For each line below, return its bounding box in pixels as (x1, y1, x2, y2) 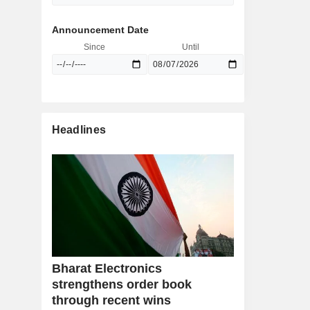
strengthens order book (51, 277, 192, 292)
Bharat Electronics (51, 262, 162, 276)
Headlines (51, 124, 107, 136)
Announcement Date (51, 24, 149, 35)
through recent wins (51, 293, 171, 308)
